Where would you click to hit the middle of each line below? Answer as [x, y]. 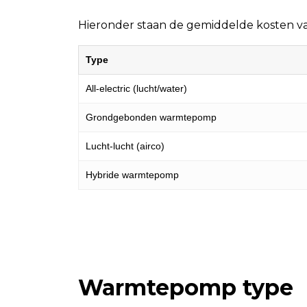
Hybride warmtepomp [132, 175]
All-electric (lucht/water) [136, 88]
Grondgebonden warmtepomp [151, 117]
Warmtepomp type [186, 287]
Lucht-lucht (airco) [125, 146]
